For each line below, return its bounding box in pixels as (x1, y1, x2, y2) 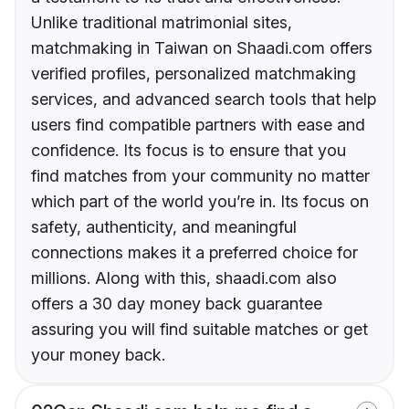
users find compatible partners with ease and (31, 115, 365, 135)
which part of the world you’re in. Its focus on (31, 192, 369, 212)
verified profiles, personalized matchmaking (31, 64, 356, 84)
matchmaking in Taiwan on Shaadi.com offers (31, 38, 372, 58)
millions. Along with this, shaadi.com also (31, 268, 337, 288)
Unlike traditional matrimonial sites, (31, 13, 292, 33)
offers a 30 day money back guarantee (31, 294, 322, 314)
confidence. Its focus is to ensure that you (31, 141, 346, 161)
